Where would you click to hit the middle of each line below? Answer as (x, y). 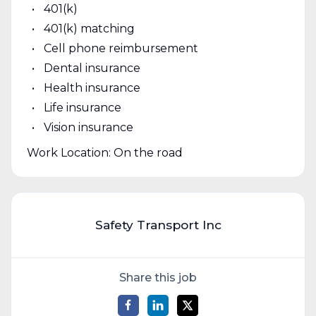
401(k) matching (89, 28)
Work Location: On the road (104, 152)
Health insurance (92, 87)
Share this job (158, 277)
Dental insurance (92, 68)
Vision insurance (88, 127)
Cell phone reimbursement (121, 48)
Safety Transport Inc (158, 225)
